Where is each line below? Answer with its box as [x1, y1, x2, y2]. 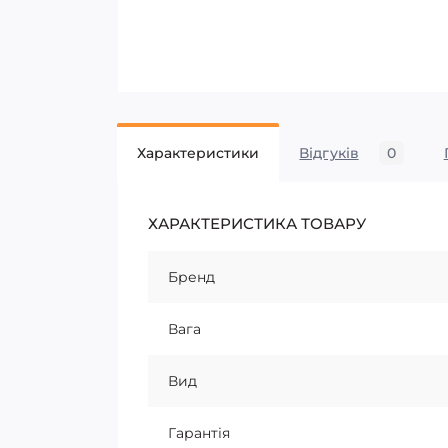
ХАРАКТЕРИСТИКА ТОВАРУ [148, 214, 366, 233]
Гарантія [168, 424, 230, 442]
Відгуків [299, 144, 359, 162]
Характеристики [137, 144, 260, 162]
